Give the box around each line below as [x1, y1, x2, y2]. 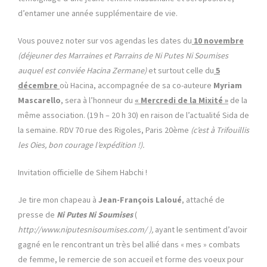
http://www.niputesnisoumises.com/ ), [18, 224, 153, 235]
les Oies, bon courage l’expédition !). [18, 139, 144, 151]
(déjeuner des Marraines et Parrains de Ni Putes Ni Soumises [18, 50, 228, 61]
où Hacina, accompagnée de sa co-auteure [60, 80, 213, 91]
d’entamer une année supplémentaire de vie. [18, 8, 178, 19]
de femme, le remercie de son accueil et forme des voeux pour [18, 254, 244, 265]
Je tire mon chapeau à [18, 194, 98, 206]
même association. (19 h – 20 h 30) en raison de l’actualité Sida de [18, 110, 249, 121]
